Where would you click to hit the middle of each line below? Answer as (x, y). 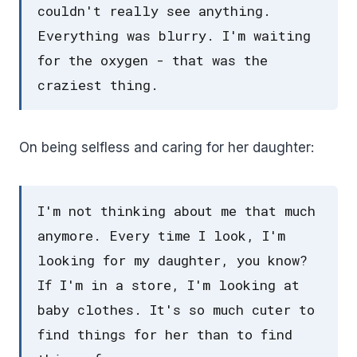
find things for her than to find (165, 335)
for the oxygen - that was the (153, 61)
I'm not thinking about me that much (177, 211)
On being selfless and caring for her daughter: (167, 148)
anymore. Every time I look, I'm (161, 236)
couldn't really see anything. (154, 11)
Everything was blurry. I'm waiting (174, 36)
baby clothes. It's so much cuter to (176, 310)
